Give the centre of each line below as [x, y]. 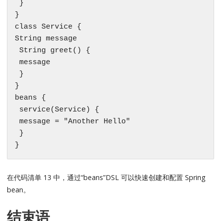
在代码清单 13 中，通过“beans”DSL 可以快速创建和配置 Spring [107, 178]
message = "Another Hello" [73, 122]
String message [46, 39]
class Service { [48, 27]
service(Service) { [57, 110]
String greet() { [53, 51]
